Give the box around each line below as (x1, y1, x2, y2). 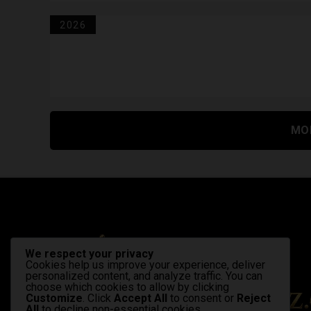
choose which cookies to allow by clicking (26, 280, 229, 294)
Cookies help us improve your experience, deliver (26, 258, 265, 272)
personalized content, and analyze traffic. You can (26, 269, 262, 283)
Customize (26, 292, 83, 305)
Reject (237, 292, 271, 305)
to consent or (167, 292, 237, 305)
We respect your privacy (25, 247, 153, 261)
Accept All (114, 292, 167, 305)
